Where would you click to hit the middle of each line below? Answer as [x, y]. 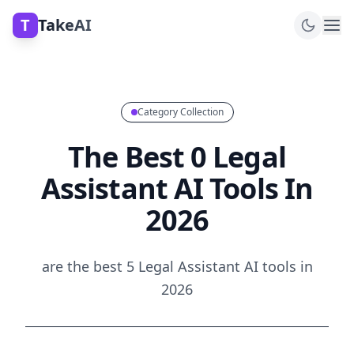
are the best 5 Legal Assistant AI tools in [177, 266]
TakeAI [65, 25]
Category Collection [180, 112]
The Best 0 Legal [177, 157]
